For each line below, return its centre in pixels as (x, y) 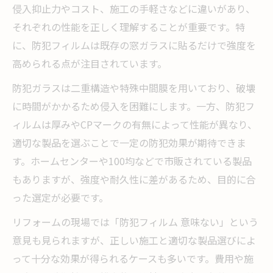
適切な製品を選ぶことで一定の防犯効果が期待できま (129, 142)
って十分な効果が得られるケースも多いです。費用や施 (133, 258)
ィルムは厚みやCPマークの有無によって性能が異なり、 (135, 124)
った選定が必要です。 (60, 197)
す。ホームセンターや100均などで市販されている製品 (132, 161)
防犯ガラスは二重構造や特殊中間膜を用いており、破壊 (134, 87)
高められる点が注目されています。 (90, 63)
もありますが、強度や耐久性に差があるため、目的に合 (134, 179)
